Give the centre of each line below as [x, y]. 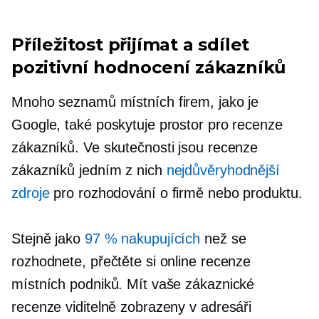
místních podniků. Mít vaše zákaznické [133, 284]
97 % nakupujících [142, 239]
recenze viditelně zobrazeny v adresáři [132, 307]
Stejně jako [48, 239]
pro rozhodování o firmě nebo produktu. [176, 193]
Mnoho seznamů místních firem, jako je [135, 102]
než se [223, 239]
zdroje [31, 193]
